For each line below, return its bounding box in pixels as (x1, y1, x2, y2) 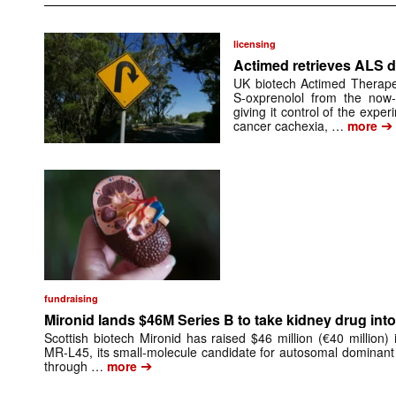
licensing (233, 36, 277, 50)
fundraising (44, 291, 98, 305)
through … (44, 356, 103, 375)
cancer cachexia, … (233, 116, 345, 134)
